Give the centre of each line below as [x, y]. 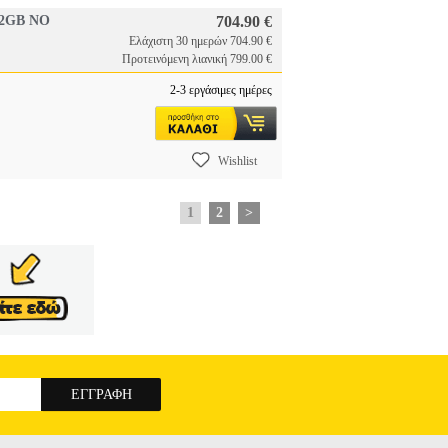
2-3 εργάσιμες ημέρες [221, 90]
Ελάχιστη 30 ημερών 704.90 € [200, 41]
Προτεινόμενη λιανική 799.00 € [197, 59]
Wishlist [237, 161]
